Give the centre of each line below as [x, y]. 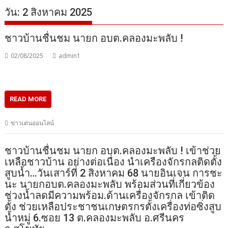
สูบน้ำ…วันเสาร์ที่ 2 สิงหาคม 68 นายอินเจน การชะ [114, 173]
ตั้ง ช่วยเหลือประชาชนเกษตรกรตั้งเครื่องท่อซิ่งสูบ [113, 207]
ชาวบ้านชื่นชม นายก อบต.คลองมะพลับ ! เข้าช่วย [113, 151]
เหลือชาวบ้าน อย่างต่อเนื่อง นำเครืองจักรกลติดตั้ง [113, 162]
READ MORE [28, 99]
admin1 [70, 55]
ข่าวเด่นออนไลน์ [33, 123]
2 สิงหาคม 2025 [58, 12]
